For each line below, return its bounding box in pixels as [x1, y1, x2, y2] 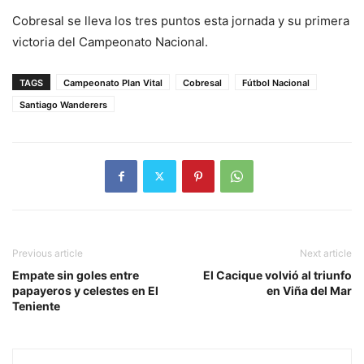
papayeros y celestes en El [12, 283, 158, 297]
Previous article [12, 246, 83, 259]
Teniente [12, 298, 60, 313]
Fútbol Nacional [242, 76, 310, 89]
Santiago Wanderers [19, 98, 107, 110]
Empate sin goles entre [12, 267, 139, 282]
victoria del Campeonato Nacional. [12, 33, 208, 50]
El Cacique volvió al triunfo [203, 267, 352, 282]
